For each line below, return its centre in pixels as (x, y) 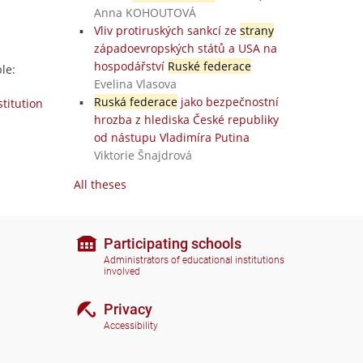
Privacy (128, 309)
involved (122, 272)
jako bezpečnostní (228, 102)
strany (256, 30)
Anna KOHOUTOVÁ (145, 13)
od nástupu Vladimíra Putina (171, 137)
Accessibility (131, 326)
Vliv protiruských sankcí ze (167, 30)
